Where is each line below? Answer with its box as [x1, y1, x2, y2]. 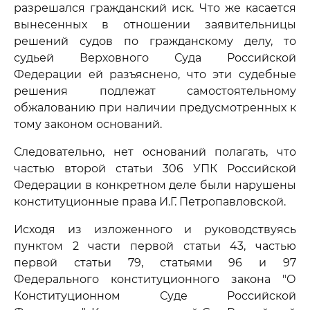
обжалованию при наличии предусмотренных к [14, 101, 296, 114]
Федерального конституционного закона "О [14, 273, 296, 286]
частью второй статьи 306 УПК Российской [14, 162, 296, 175]
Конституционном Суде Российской [14, 289, 296, 302]
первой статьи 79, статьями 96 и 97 [14, 256, 296, 269]
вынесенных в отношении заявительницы [14, 18, 296, 31]
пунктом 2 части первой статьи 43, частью [14, 239, 296, 253]
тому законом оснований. [14, 118, 162, 131]
